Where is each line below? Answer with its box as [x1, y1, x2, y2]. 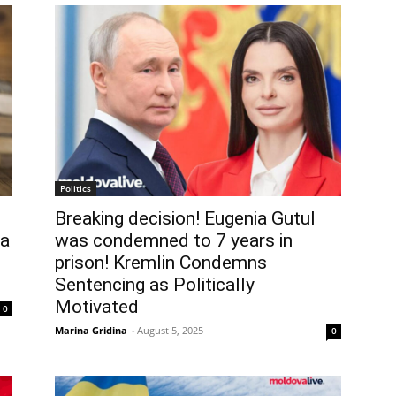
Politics [60, 182, 91, 195]
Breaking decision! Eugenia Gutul [55, 208, 316, 230]
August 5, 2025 [137, 324, 203, 338]
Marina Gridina [55, 324, 127, 338]
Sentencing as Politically [55, 274, 255, 296]
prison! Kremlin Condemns [55, 252, 267, 274]
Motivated [55, 296, 139, 318]
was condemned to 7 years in [55, 230, 293, 252]
